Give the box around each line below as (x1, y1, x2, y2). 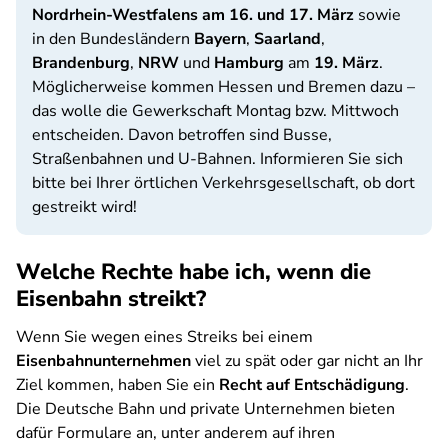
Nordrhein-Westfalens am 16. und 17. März (32, 4, 354, 26)
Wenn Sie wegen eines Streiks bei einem (16, 326, 313, 348)
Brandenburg (32, 52, 130, 74)
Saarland (254, 28, 321, 50)
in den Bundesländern (32, 28, 194, 50)
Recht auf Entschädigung (219, 374, 405, 396)
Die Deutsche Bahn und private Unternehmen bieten (16, 398, 395, 420)
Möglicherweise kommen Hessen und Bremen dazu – (32, 76, 415, 98)
